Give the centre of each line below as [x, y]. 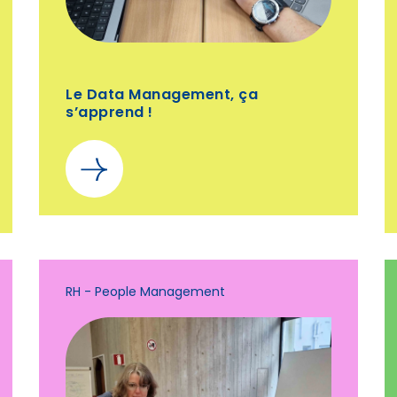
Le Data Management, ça [162, 96]
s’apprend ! [109, 113]
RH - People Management [145, 293]
